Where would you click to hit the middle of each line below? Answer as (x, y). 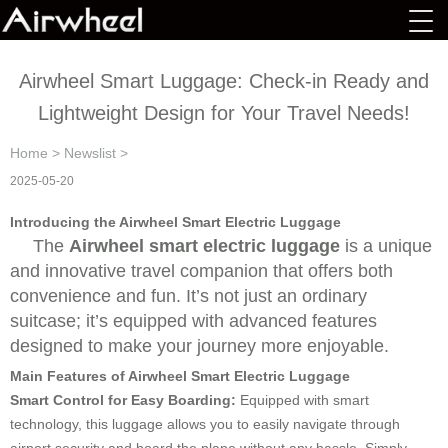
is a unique (386, 246)
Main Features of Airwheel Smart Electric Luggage (180, 376)
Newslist (90, 153)
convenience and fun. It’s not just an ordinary (188, 296)
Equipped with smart (302, 400)
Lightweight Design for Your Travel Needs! (224, 113)
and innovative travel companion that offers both (201, 271)
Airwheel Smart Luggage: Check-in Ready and (224, 81)
